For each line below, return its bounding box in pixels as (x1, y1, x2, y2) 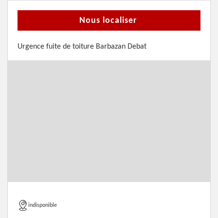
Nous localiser (79, 16, 137, 25)
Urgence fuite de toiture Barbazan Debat (18, 43, 146, 51)
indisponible (28, 202, 57, 208)
